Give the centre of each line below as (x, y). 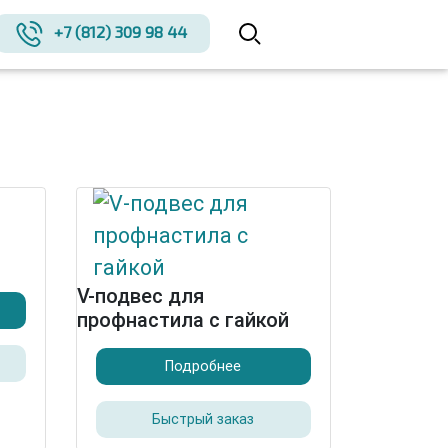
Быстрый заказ (203, 419)
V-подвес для (140, 296)
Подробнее (203, 366)
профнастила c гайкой (183, 320)
